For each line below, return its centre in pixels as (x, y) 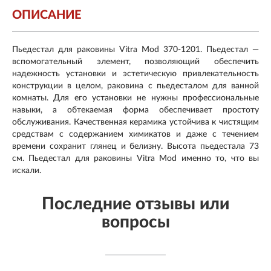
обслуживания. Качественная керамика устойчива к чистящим (135, 122)
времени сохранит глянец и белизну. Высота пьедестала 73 (135, 146)
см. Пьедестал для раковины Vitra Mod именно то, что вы (135, 158)
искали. (27, 170)
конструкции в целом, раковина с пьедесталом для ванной (135, 86)
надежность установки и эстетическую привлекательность (135, 73)
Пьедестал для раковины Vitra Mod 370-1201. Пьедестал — (135, 49)
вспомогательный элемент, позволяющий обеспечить (135, 61)
